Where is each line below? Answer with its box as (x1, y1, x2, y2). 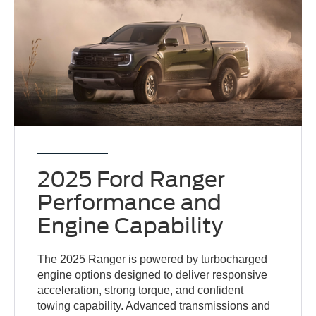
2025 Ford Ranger (37, 166, 226, 192)
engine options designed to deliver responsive (37, 268, 268, 281)
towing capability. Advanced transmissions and (37, 299, 271, 312)
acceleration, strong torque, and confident (37, 284, 244, 296)
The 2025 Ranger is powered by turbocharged (37, 253, 268, 265)
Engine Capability (37, 212, 224, 238)
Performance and (37, 189, 222, 215)
